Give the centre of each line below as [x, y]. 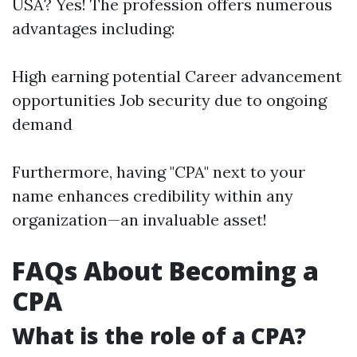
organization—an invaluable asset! [139, 220]
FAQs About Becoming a [165, 271]
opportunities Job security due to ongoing [169, 100]
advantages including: [93, 28]
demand [42, 124]
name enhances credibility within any [153, 196]
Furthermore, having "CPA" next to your [159, 172]
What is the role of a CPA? [159, 335]
